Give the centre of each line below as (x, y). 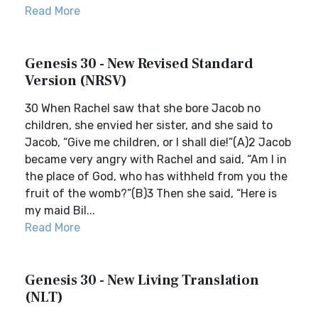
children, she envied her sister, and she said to (149, 125)
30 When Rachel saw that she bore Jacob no (143, 108)
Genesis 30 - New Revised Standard (139, 64)
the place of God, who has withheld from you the (156, 176)
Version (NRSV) (76, 81)
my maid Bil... (60, 210)
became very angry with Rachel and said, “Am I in (156, 159)
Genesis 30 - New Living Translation (142, 280)
